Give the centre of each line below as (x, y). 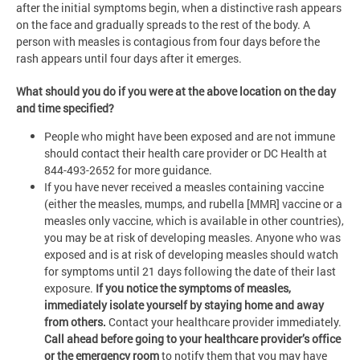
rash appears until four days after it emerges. (129, 59)
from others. (76, 322)
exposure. (70, 288)
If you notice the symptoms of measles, (193, 288)
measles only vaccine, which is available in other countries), (194, 221)
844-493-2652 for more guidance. (128, 170)
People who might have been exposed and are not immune (190, 137)
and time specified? (65, 108)
